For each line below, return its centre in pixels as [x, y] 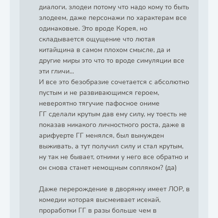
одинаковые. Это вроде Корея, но [93, 28]
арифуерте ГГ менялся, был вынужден [101, 136]
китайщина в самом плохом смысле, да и [105, 50]
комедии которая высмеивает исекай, [100, 200]
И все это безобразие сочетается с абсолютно [114, 82]
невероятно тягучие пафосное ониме [99, 103]
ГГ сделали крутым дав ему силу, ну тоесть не [113, 114]
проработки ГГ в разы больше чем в [98, 210]
